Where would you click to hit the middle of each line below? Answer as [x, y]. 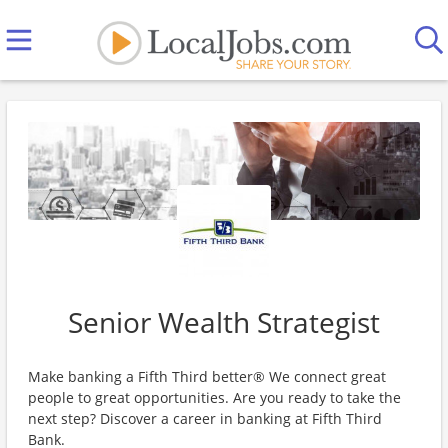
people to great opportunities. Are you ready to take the [214, 397]
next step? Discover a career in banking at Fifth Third [205, 418]
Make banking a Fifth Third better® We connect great [207, 376]
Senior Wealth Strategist [224, 322]
